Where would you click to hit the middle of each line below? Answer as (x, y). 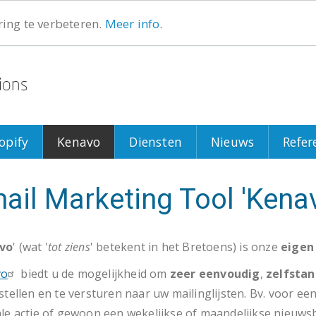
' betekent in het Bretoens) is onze (186, 247)
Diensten (156, 142)
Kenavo (79, 142)
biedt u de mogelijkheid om (94, 274)
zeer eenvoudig (215, 274)
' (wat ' (31, 247)
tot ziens (69, 247)
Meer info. (134, 23)
